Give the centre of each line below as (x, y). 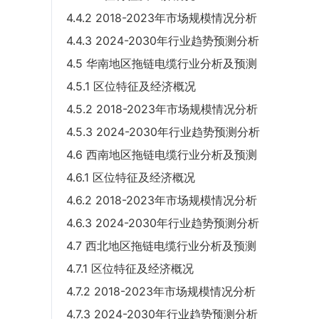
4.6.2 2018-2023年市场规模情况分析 (162, 200)
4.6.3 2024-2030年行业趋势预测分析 (163, 223)
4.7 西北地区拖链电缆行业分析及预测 (161, 246)
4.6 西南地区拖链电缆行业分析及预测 (162, 155)
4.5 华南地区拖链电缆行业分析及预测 (162, 64)
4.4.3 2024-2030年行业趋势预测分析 (163, 41)
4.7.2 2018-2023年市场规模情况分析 (161, 292)
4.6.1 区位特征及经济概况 (131, 178)
